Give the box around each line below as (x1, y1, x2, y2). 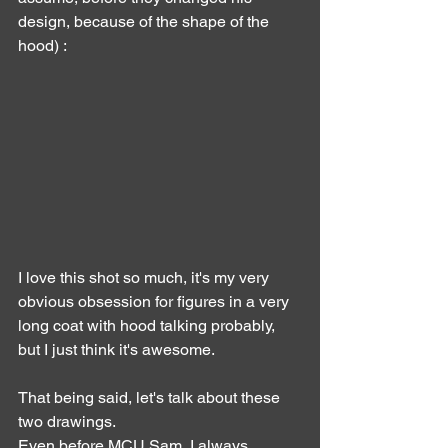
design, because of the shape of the (18, 12, 273, 32)
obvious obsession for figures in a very (18, 292, 293, 312)
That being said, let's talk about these (18, 388, 284, 408)
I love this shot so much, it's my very (18, 268, 273, 288)
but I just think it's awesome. (18, 340, 215, 360)
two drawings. (18, 412, 116, 432)
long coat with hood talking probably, (18, 316, 279, 336)
